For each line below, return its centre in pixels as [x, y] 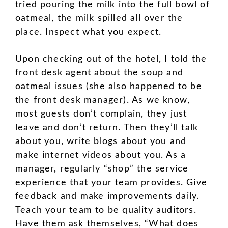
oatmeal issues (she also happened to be [109, 86]
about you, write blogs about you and [101, 141]
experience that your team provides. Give [111, 182]
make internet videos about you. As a [101, 155]
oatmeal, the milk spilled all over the [99, 19]
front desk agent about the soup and [99, 73]
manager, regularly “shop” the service [102, 169]
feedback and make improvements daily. [107, 196]
